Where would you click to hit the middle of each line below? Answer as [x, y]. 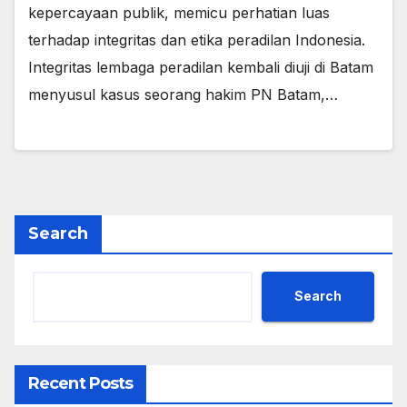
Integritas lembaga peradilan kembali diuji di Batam [201, 68]
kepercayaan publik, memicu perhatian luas [179, 13]
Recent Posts [81, 383]
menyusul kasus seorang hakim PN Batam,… [183, 95]
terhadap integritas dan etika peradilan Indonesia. [197, 40]
